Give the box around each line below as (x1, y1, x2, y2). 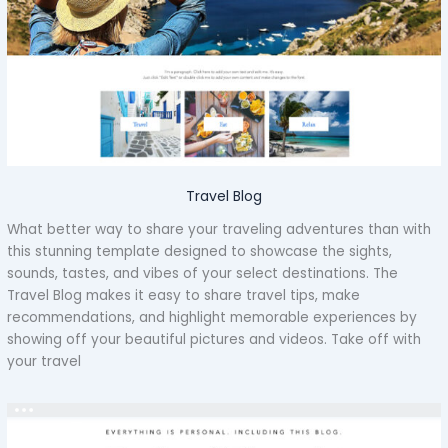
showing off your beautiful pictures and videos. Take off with (7, 329, 422, 349)
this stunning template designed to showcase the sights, (7, 241, 393, 261)
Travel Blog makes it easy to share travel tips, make (7, 285, 361, 305)
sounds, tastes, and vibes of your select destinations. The (7, 263, 399, 283)
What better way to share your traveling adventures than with (7, 219, 432, 239)
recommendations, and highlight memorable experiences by (7, 307, 418, 327)
